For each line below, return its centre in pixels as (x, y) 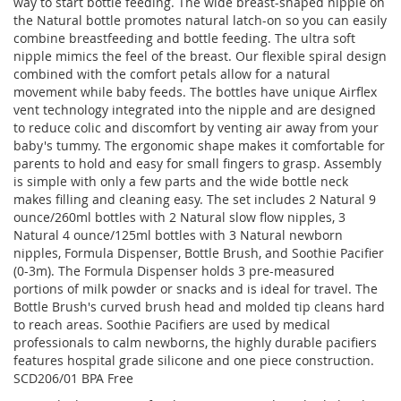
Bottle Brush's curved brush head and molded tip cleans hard (199, 307)
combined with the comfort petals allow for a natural (172, 74)
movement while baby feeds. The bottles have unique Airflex (195, 92)
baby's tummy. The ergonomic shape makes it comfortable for (199, 145)
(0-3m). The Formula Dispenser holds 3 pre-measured (174, 271)
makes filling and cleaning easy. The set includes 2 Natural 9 (195, 199)
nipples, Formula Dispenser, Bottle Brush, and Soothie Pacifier (199, 253)
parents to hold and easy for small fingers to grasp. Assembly (197, 163)
